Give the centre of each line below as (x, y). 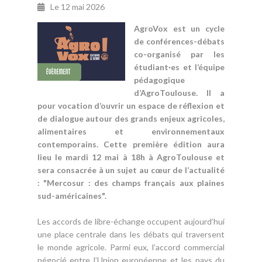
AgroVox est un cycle (179, 28)
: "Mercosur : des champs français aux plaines (131, 183)
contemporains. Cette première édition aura (131, 144)
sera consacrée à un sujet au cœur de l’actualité (131, 170)
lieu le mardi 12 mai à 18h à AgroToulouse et (131, 157)
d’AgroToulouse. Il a (179, 93)
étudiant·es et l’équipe (179, 67)
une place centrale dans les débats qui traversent (131, 234)
